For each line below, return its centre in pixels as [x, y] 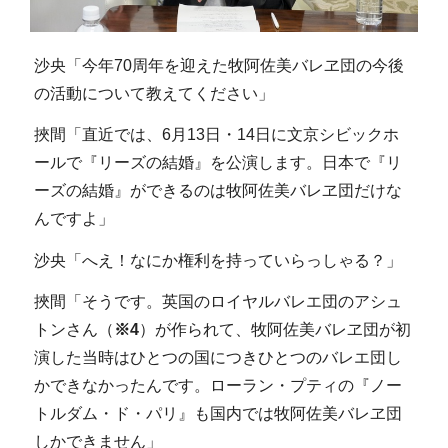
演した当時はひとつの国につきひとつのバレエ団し [217, 358]
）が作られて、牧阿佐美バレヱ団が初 [274, 330]
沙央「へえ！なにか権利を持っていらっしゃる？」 [217, 260]
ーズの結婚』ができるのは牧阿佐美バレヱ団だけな [217, 191]
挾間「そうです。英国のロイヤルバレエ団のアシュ [217, 302]
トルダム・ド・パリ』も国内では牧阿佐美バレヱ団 [217, 414]
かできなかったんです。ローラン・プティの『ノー [217, 386]
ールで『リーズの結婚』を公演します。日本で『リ [217, 163]
